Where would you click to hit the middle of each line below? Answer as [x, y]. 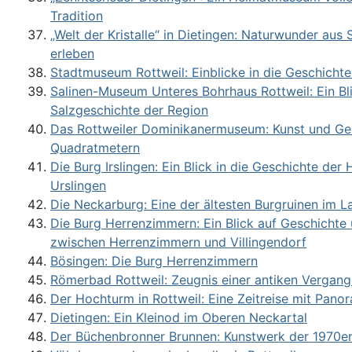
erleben [72, 54]
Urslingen [78, 186]
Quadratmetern [95, 148]
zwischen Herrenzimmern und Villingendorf [178, 242]
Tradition [77, 16]
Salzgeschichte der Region [129, 110]
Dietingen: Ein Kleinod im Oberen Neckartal [179, 318]
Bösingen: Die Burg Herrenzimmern [154, 261]
